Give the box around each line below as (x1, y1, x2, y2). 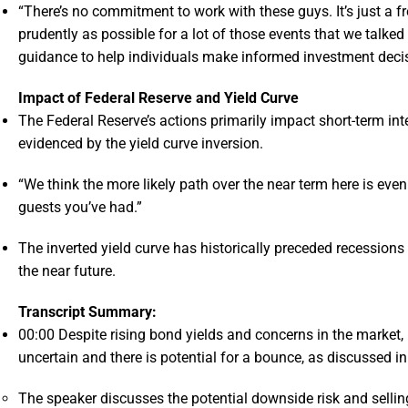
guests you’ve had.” (18, 199, 142, 217)
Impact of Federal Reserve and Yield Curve (18, 89, 299, 107)
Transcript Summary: (18, 303, 157, 321)
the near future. (18, 262, 116, 280)
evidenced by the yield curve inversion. (18, 135, 263, 153)
